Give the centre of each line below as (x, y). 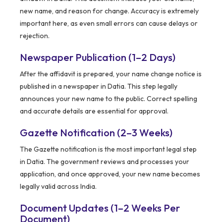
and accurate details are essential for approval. (94, 111)
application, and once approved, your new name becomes (110, 174)
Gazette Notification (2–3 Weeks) (96, 133)
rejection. (35, 36)
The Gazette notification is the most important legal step (108, 149)
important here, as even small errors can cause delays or (109, 24)
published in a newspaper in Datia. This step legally (99, 86)
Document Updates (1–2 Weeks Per (100, 208)
